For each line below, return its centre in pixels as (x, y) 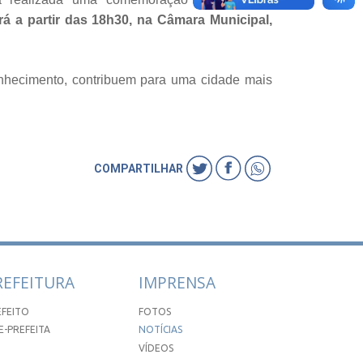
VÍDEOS (156, 348)
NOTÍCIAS (161, 330)
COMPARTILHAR (139, 169)
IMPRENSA (177, 282)
